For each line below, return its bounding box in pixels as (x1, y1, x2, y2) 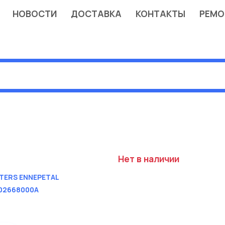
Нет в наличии (118, 153, 179, 165)
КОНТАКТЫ (135, 8, 185, 20)
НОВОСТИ (12, 8, 57, 20)
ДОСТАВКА (70, 8, 122, 20)
